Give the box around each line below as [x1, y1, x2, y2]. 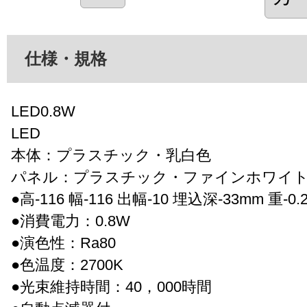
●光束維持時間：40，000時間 [11, 278, 212, 295]
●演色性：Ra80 [11, 234, 116, 251]
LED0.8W [11, 102, 75, 120]
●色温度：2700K [11, 256, 123, 273]
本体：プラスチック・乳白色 [11, 146, 211, 164]
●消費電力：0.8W [11, 212, 130, 230]
